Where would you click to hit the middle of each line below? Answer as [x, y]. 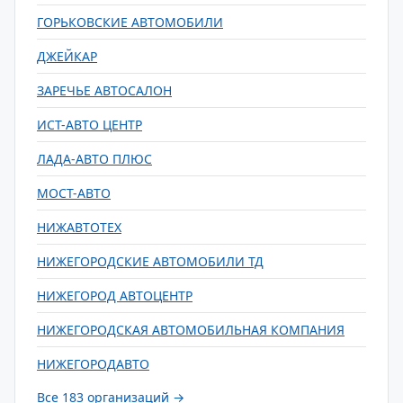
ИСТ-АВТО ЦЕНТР [90, 125]
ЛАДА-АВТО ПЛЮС [94, 159]
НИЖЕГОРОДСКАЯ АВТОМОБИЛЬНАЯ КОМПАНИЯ [191, 330]
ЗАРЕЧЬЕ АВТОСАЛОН [104, 90]
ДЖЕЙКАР [67, 56]
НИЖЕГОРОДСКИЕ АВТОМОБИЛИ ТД [150, 261]
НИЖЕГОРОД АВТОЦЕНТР [115, 296]
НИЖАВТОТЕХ [79, 227]
